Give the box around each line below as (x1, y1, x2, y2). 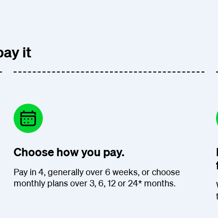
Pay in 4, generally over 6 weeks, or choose (14, 166, 180, 177)
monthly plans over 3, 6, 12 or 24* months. (14, 177, 176, 188)
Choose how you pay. (14, 144, 125, 159)
